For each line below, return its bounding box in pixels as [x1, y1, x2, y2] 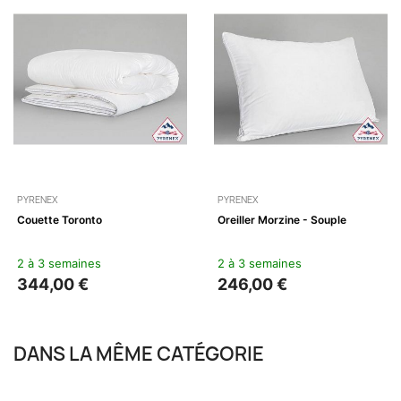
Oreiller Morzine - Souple [218, 213, 346, 227]
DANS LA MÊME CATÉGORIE [13, 341, 264, 368]
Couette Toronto [17, 213, 102, 227]
